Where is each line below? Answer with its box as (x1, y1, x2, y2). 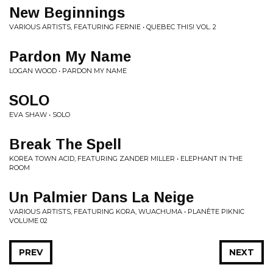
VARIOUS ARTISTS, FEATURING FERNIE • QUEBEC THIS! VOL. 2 (9, 23, 216, 31)
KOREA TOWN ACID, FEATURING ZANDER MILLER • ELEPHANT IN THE (9, 154, 243, 163)
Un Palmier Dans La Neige (9, 189, 194, 205)
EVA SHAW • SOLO (9, 110, 70, 119)
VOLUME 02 (9, 216, 48, 225)
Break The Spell (9, 136, 121, 152)
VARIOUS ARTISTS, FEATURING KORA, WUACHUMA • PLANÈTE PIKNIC (9, 207, 244, 216)
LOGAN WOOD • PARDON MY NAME (9, 66, 127, 75)
